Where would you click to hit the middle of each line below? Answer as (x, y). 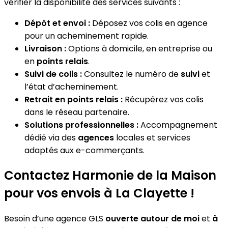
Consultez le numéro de (131, 74)
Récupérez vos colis (163, 99)
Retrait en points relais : (74, 99)
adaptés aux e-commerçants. (84, 150)
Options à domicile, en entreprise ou (139, 48)
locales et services (152, 137)
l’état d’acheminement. (72, 87)
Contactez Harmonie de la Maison (110, 176)
